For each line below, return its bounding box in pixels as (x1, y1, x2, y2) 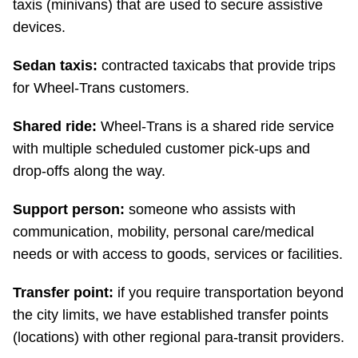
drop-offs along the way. (13, 163, 165, 180)
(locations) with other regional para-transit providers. (13, 329, 344, 346)
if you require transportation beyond (113, 284, 344, 301)
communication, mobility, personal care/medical (13, 224, 314, 241)
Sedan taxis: (13, 58, 101, 74)
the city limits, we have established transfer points (13, 307, 328, 324)
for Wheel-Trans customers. (13, 80, 189, 97)
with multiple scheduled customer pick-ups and (13, 141, 310, 157)
